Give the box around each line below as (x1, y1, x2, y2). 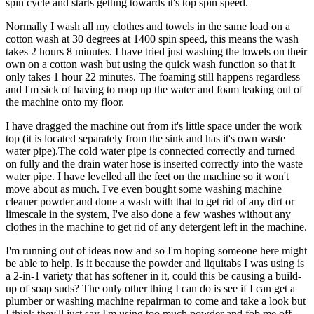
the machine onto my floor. (6, 95, 124, 108)
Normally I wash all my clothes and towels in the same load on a (6, 20, 290, 32)
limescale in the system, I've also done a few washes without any (6, 207, 291, 220)
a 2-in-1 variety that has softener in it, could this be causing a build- (6, 269, 301, 282)
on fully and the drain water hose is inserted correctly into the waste (6, 157, 303, 170)
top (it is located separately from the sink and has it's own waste (6, 132, 285, 144)
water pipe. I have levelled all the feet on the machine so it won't (6, 170, 289, 182)
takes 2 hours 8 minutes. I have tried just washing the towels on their (6, 45, 307, 57)
